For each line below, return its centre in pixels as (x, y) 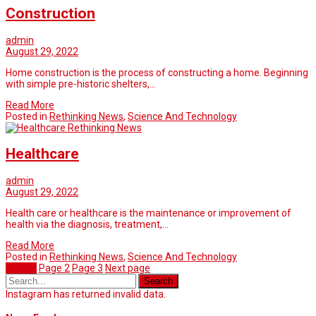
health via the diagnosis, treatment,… (87, 224)
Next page (128, 268)
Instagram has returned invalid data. (86, 294)
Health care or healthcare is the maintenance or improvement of (148, 213)
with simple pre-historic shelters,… (81, 84)
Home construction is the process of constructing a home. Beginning (157, 72)
